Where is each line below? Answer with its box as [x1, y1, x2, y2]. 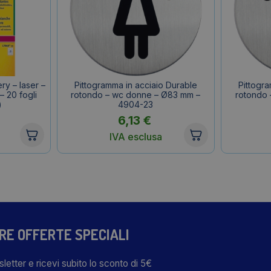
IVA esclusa [109, 130, 162, 143]
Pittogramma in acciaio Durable [74, 79, 197, 90]
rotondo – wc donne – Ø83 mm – [71, 89, 201, 100]
